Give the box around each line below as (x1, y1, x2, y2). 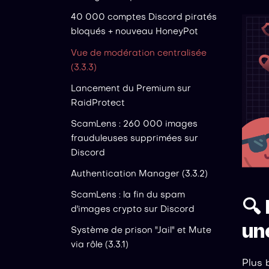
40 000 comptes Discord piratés (71, 13, 217, 22)
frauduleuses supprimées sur (71, 134, 198, 143)
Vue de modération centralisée (71, 49, 207, 58)
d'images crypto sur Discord (71, 205, 195, 214)
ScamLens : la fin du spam (71, 191, 185, 200)
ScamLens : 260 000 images (71, 119, 198, 128)
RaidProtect (71, 98, 125, 107)
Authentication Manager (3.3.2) (71, 170, 208, 179)
